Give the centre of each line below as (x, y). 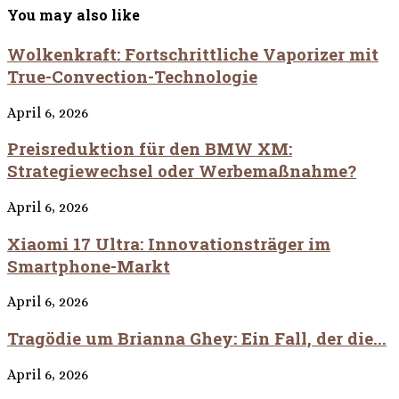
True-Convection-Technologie (132, 76)
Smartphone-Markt (89, 265)
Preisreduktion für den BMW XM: (150, 149)
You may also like (73, 14)
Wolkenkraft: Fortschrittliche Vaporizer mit (193, 53)
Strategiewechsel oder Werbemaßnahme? (182, 171)
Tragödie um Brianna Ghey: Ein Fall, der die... (197, 338)
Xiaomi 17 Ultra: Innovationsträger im (169, 243)
